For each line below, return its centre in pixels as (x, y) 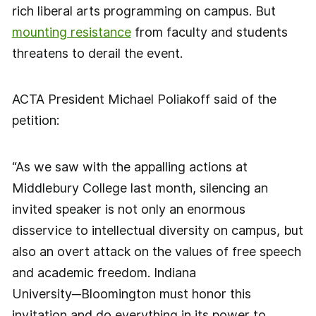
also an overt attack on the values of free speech (156, 252)
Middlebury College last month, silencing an (140, 188)
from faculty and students (209, 32)
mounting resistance (71, 32)
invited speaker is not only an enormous (128, 209)
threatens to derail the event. (97, 53)
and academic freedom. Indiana (104, 273)
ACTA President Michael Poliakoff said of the (144, 99)
